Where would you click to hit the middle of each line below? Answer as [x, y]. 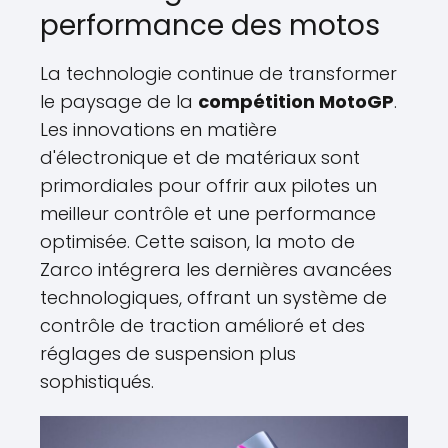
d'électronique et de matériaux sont [200, 157]
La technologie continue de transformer [218, 73]
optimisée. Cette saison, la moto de [197, 241]
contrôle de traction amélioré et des [202, 325]
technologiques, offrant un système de [213, 297]
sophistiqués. [97, 381]
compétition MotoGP [296, 101]
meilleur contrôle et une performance [208, 213]
